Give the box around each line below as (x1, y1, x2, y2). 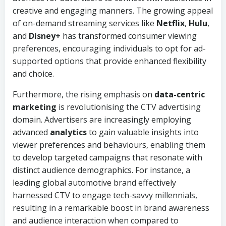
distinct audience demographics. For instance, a (13, 164, 190, 176)
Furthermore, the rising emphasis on (13, 89, 154, 100)
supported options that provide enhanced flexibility (13, 55, 206, 67)
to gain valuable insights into (87, 127, 199, 138)
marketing (13, 101, 56, 112)
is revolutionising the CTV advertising (56, 101, 201, 112)
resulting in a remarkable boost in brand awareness (13, 202, 209, 213)
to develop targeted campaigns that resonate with (13, 152, 202, 163)
